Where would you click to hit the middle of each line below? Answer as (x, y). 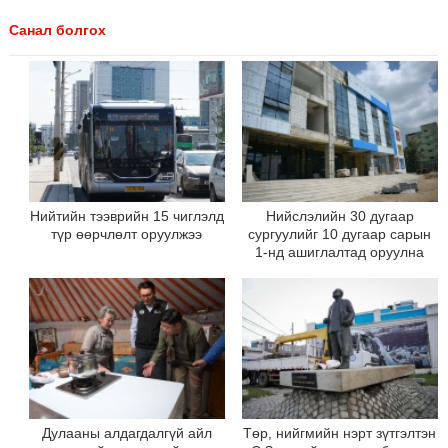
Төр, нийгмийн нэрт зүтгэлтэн (340, 433)
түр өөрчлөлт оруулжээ (127, 234)
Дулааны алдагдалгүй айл (126, 433)
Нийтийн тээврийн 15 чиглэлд (126, 216)
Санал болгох (57, 29)
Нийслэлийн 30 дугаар (339, 216)
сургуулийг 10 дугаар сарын (340, 234)
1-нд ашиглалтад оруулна (340, 252)
